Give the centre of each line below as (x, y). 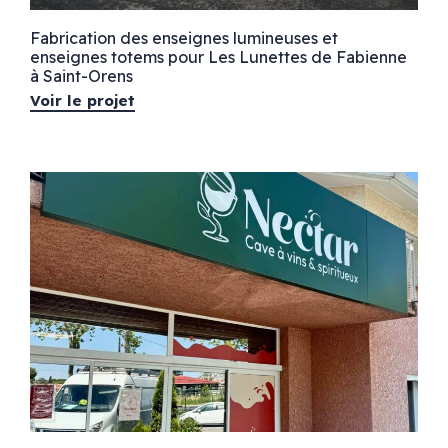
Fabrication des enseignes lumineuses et (183, 37)
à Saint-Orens (81, 75)
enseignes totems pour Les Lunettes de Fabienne (218, 56)
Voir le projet (82, 100)
